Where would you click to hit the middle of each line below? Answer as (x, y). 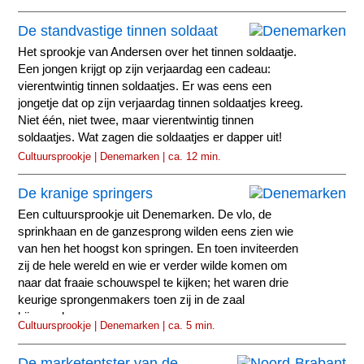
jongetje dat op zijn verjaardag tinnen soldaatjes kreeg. (161, 103)
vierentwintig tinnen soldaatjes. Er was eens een (145, 86)
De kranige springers (86, 194)
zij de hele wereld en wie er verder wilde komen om (153, 266)
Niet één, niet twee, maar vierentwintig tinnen (136, 120)
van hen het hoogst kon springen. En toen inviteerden (158, 249)
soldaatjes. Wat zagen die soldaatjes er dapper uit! (150, 137)
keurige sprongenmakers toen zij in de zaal (132, 300)
